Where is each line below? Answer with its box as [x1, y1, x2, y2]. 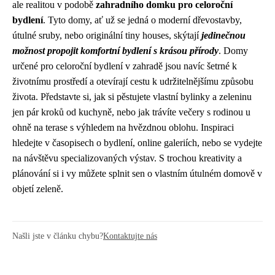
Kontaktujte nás [103, 231, 157, 241]
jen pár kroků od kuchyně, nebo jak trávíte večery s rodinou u [12, 107, 250, 117]
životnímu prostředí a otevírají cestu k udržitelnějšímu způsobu [12, 76, 254, 87]
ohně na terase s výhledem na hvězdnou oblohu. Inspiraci [12, 122, 234, 133]
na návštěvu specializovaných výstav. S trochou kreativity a [12, 153, 242, 163]
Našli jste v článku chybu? [12, 231, 103, 241]
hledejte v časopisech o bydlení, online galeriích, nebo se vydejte [12, 137, 262, 148]
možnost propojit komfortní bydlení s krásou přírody [12, 45, 219, 56]
